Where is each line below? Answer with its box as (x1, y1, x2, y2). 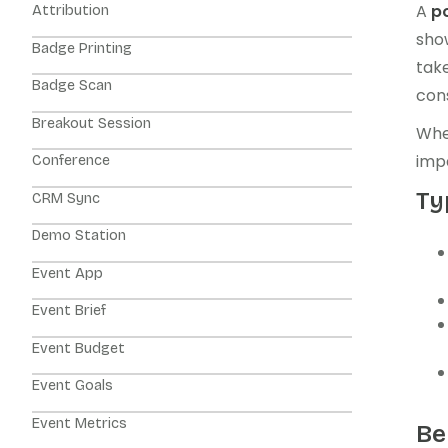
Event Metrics (32, 414, 127, 432)
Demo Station (32, 227, 126, 244)
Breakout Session (32, 114, 151, 132)
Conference (32, 152, 110, 169)
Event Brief (32, 302, 106, 319)
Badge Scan (32, 77, 112, 94)
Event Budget (32, 339, 125, 357)
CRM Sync (32, 189, 100, 207)
